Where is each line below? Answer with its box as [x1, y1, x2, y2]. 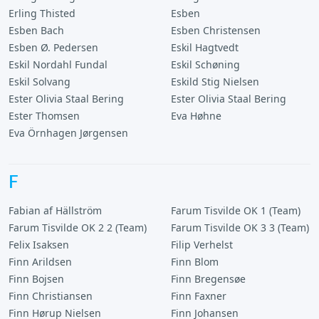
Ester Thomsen [9, 109, 80, 122]
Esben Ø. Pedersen [9, 41, 98, 54]
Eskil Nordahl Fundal [9, 58, 108, 71]
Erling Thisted [9, 6, 75, 20]
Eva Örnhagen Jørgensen [9, 126, 128, 140]
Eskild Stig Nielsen [171, 75, 259, 88]
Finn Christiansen [9, 289, 93, 303]
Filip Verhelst [171, 238, 233, 251]
